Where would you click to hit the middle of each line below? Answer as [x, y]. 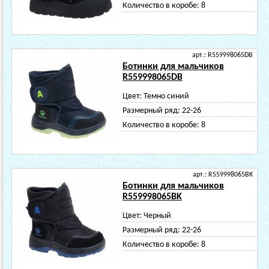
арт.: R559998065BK [223, 175]
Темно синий [166, 96]
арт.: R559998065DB [222, 55]
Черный [157, 216]
